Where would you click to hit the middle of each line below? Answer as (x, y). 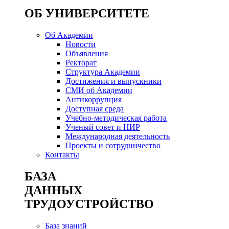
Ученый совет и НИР (103, 127)
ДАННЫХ (53, 190)
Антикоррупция (94, 99)
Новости (81, 44)
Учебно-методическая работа (116, 118)
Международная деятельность (118, 136)
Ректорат (81, 62)
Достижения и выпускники (113, 81)
